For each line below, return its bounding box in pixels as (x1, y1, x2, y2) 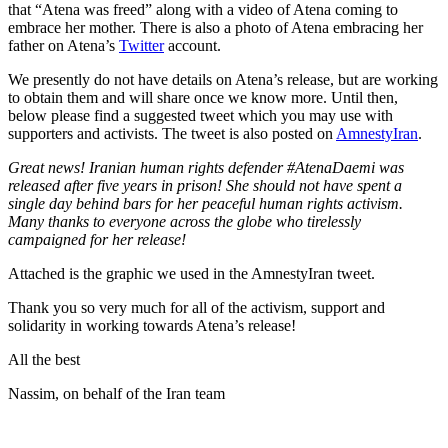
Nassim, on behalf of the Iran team (8, 385, 225, 403)
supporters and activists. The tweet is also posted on (8, 125, 336, 143)
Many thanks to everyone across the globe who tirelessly (8, 213, 361, 231)
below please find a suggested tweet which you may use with (8, 107, 393, 125)
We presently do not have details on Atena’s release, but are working (8, 71, 438, 89)
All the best (8, 351, 80, 369)
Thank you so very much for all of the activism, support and (8, 299, 385, 317)
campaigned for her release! (8, 231, 186, 249)
